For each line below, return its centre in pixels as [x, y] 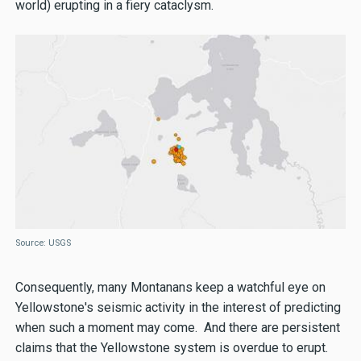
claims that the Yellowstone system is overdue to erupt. [171, 348]
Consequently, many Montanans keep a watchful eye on [170, 288]
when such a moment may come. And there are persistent [177, 328]
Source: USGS [43, 243]
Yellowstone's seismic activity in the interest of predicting [178, 308]
